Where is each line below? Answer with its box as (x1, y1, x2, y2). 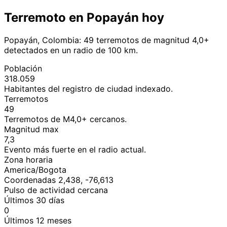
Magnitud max (4, 124, 59, 134)
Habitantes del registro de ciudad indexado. (4, 83, 173, 94)
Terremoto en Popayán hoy (4, 10, 164, 25)
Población (4, 63, 42, 73)
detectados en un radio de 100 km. (4, 45, 138, 55)
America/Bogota (4, 164, 66, 175)
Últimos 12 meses (4, 215, 71, 225)
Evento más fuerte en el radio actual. (4, 144, 146, 155)
